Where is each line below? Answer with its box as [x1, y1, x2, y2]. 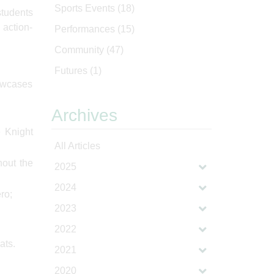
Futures [54, 65, 90, 76]
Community [54, 45, 106, 55]
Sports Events [54, 3, 117, 13]
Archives [51, 106, 117, 125]
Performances [54, 24, 117, 34]
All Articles [54, 141, 100, 151]
